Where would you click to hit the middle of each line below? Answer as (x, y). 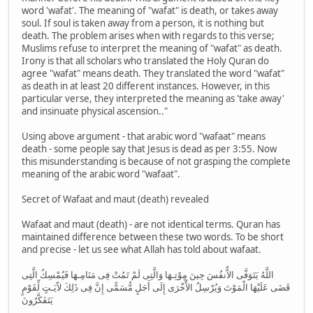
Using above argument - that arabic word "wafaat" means (144, 137)
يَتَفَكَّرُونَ (37, 300)
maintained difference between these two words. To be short (153, 237)
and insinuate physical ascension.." (95, 111)
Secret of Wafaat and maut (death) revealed (115, 199)
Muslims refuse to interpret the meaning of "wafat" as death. (152, 49)
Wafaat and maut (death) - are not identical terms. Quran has (151, 225)
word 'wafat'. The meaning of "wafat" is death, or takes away (150, 11)
